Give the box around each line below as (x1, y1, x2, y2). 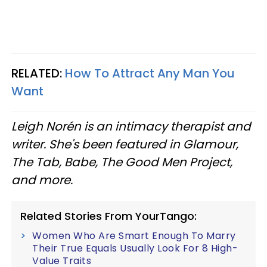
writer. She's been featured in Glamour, (11, 136, 238, 153)
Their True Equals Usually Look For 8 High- (32, 241, 238, 255)
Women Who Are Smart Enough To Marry (32, 229, 236, 243)
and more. (11, 172, 73, 188)
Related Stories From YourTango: (20, 209, 197, 223)
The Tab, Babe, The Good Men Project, (11, 154, 232, 170)
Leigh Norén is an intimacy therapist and (11, 118, 251, 135)
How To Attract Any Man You (65, 65, 235, 82)
